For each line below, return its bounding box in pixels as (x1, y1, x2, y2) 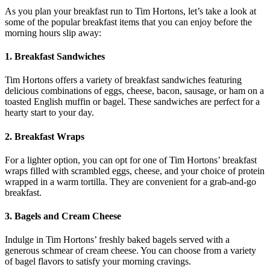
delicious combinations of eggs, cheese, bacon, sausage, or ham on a (5, 86, 264, 96)
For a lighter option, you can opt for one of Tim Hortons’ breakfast (5, 154, 257, 165)
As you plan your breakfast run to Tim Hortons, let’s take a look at (5, 5, 256, 16)
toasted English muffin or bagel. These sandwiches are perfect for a (5, 96, 260, 107)
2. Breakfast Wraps (5, 131, 84, 142)
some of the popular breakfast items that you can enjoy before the (5, 16, 252, 27)
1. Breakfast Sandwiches (5, 51, 105, 62)
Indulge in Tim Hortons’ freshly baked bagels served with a (5, 234, 230, 245)
